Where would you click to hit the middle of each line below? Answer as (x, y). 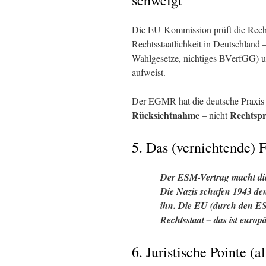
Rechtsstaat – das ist (199, 220)
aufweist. (149, 72)
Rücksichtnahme (166, 115)
